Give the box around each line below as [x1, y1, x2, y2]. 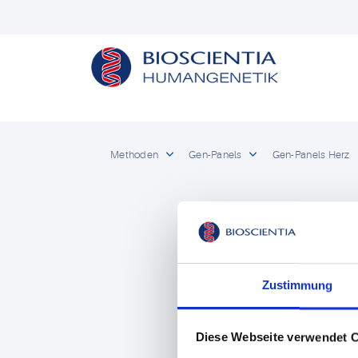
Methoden [110, 149, 159, 161]
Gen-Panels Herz [272, 149, 350, 161]
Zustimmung [261, 278, 333, 292]
